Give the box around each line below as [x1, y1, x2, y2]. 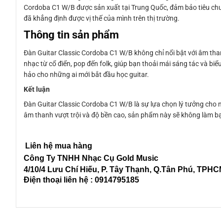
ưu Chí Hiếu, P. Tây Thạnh [52, 165, 149, 174]
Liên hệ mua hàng [25, 142, 92, 150]
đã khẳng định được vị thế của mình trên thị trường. [24, 14, 180, 23]
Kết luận [24, 85, 50, 94]
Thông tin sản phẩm [24, 28, 119, 41]
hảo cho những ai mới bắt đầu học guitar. [24, 71, 149, 79]
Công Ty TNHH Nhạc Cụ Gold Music [24, 154, 158, 163]
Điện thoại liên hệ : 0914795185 [24, 176, 139, 184]
